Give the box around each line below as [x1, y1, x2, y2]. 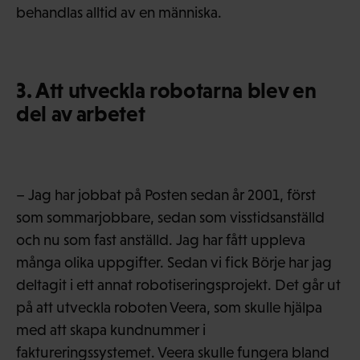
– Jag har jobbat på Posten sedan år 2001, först [16, 186, 316, 203]
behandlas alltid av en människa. [16, 3, 222, 21]
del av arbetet [16, 100, 145, 126]
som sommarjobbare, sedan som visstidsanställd [16, 208, 325, 226]
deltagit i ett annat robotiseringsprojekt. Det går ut [16, 276, 341, 293]
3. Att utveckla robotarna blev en [16, 77, 317, 103]
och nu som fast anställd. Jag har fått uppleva [16, 231, 305, 248]
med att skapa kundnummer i [16, 321, 206, 338]
